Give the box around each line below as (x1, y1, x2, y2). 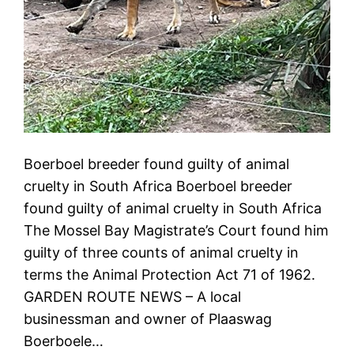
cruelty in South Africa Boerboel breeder (24, 177, 293, 194)
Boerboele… (24, 332, 104, 349)
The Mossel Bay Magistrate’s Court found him (24, 221, 330, 239)
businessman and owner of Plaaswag (24, 310, 273, 327)
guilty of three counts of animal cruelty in (24, 243, 299, 261)
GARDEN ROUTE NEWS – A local (24, 288, 242, 305)
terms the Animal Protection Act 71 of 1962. (24, 265, 316, 283)
